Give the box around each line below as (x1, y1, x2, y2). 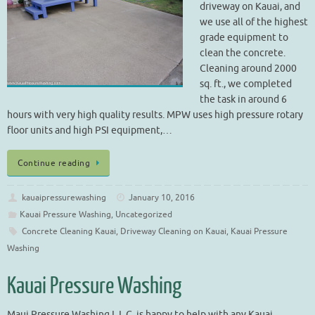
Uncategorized (115, 209, 172, 221)
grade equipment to (200, 31, 288, 44)
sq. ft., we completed (200, 77, 292, 90)
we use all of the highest (200, 15, 308, 28)
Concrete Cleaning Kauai (21, 226, 116, 238)
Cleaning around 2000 (200, 62, 297, 75)
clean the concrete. (200, 46, 285, 59)
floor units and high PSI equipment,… (7, 124, 172, 136)
